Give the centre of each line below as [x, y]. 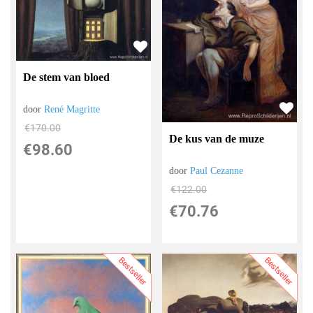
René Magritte [72, 110]
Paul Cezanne [217, 171]
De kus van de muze [217, 139]
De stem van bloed [67, 78]
